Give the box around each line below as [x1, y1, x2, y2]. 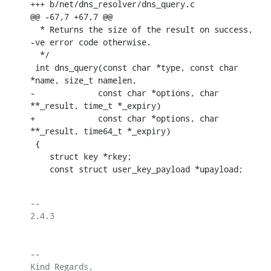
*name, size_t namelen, [30, 74, 137, 86]
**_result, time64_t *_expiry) [30, 125, 171, 137]
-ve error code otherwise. [30, 36, 151, 48]
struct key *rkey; [30, 150, 50, 162]
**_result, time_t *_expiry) [30, 99, 161, 111]
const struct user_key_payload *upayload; [50, 163, 243, 175]
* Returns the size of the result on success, [30, 23, 40, 35]
